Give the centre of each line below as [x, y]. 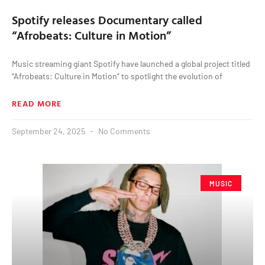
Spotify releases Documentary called [107, 20]
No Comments [123, 131]
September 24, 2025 [49, 131]
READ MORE [37, 104]
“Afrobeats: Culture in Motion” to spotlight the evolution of [117, 76]
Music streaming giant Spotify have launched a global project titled [131, 64]
